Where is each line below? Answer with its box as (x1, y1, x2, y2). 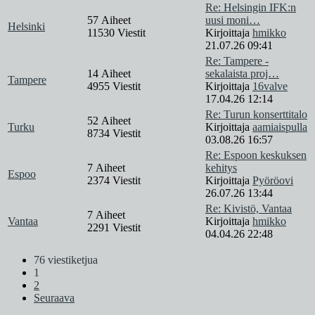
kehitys (205, 162, 237, 174)
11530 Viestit (87, 27, 146, 39)
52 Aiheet (87, 115, 134, 127)
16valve (252, 80, 288, 93)
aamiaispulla (252, 121, 307, 134)
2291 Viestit (87, 221, 141, 234)
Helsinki (8, 20, 45, 33)
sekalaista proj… (205, 67, 279, 80)
